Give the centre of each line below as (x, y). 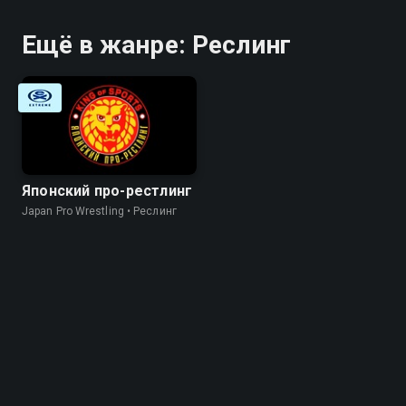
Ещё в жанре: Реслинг (156, 45)
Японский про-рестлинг (107, 190)
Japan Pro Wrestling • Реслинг (99, 211)
